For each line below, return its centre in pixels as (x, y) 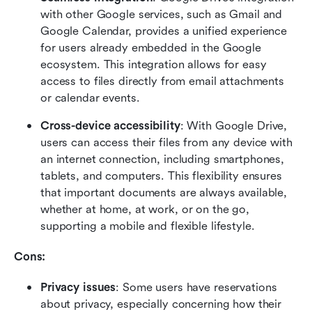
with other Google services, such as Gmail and (162, 14)
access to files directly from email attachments (162, 81)
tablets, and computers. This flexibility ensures (161, 175)
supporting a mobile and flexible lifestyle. (148, 226)
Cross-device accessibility (110, 125)
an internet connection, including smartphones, (163, 159)
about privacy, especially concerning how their (161, 304)
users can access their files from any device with (166, 142)
